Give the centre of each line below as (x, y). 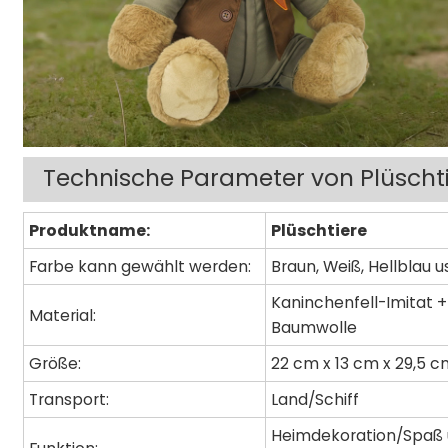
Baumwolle (314, 328)
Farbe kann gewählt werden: (140, 267)
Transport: (69, 400)
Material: (63, 315)
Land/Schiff (315, 400)
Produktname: (90, 231)
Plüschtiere (319, 231)
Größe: (55, 364)
